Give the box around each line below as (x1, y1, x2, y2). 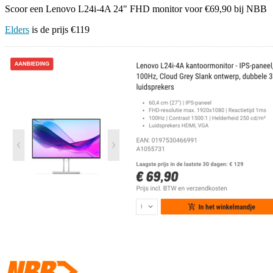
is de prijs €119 (29, 24, 90, 35)
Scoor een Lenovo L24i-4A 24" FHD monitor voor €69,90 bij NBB (5, 3, 267, 14)
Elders (5, 24, 29, 35)
